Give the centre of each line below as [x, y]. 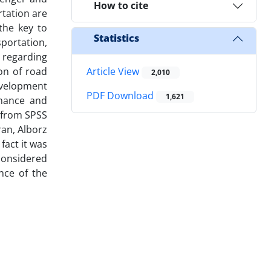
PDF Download [121, 96]
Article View [114, 71]
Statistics [116, 38]
